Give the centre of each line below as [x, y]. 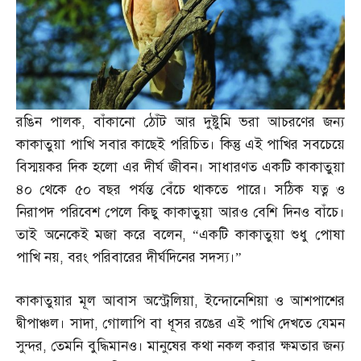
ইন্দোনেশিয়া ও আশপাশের [275, 301]
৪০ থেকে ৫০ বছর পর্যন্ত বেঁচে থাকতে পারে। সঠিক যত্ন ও [180, 190]
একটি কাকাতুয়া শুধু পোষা [272, 235]
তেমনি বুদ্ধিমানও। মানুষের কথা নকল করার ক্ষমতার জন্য [198, 346]
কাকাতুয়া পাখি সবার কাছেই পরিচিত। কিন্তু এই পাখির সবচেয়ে [180, 145]
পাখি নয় [38, 257]
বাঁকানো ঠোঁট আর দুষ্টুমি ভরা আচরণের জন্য [219, 122]
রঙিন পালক [49, 122]
